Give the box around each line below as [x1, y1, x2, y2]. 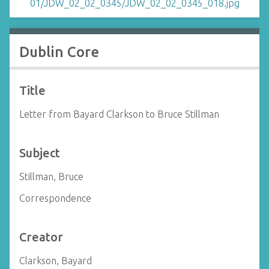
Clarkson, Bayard [19, 255, 92, 266]
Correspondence [19, 193, 91, 204]
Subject [19, 146, 60, 160]
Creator [19, 230, 63, 244]
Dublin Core [19, 44, 99, 60]
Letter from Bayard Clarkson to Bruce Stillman [19, 109, 219, 119]
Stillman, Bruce [19, 171, 83, 182]
